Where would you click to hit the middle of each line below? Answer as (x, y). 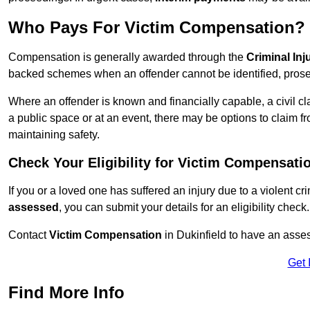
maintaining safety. (54, 135)
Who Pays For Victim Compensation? (157, 28)
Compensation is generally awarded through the (127, 57)
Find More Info (66, 293)
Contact (29, 235)
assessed (34, 208)
